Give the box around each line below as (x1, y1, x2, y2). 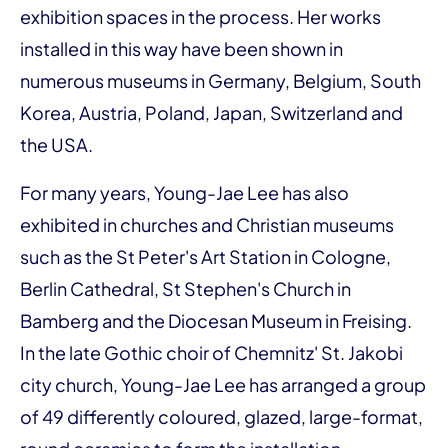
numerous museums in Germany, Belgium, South (20, 68, 421, 92)
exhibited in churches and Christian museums (20, 212, 394, 236)
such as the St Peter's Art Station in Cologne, (20, 244, 391, 268)
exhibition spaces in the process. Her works (20, 4, 381, 28)
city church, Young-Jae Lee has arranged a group (20, 372, 426, 396)
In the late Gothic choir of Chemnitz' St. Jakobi (20, 340, 403, 364)
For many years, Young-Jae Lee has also (20, 180, 349, 204)
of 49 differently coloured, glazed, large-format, (20, 404, 423, 428)
